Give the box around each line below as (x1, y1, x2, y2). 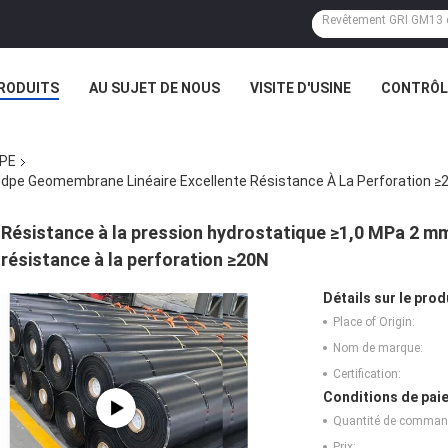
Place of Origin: (333, 314, 415, 329)
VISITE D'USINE (250, 80, 351, 96)
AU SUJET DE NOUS (89, 80, 220, 96)
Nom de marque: (333, 340, 423, 355)
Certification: (333, 366, 401, 381)
